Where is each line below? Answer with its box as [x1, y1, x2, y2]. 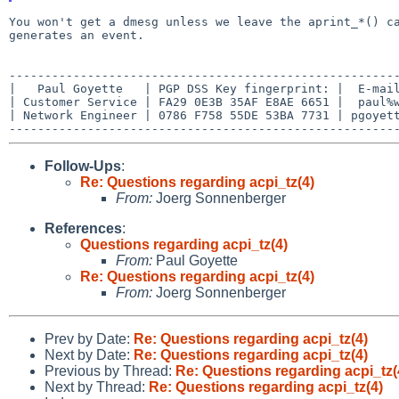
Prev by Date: [45, 330, 134, 346]
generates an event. [9, 28, 144, 42]
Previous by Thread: [45, 362, 175, 379]
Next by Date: [45, 346, 134, 362]
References [45, 220, 122, 236]
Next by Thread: [45, 379, 149, 395]
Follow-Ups [45, 158, 121, 174]
